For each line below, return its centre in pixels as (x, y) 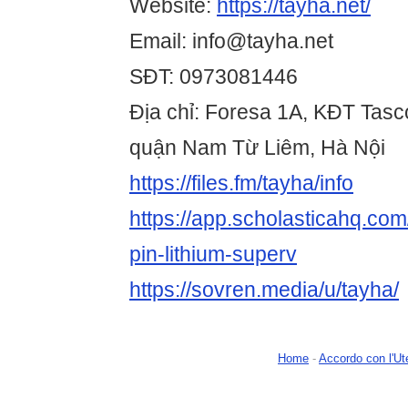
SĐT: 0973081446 (214, 77)
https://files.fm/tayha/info (241, 184)
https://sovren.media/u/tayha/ (264, 290)
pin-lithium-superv (213, 255)
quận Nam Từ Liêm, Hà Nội (257, 148)
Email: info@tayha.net (231, 41)
